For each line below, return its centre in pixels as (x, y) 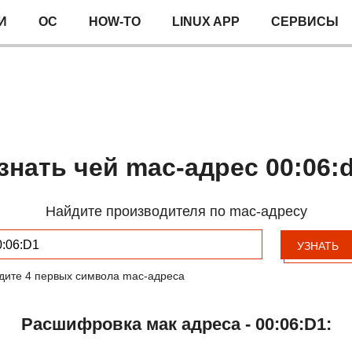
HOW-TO (115, 22)
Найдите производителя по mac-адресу (176, 211)
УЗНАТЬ (317, 246)
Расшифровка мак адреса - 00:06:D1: (176, 324)
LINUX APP (206, 22)
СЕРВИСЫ (305, 22)
